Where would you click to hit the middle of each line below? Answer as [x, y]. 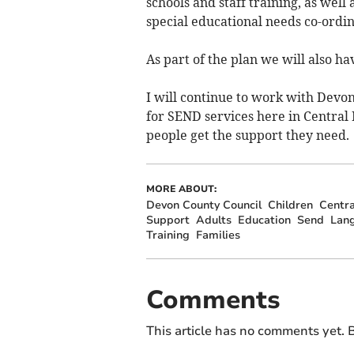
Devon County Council [203, 205]
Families [218, 235]
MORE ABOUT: [181, 189]
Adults [213, 220]
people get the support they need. [247, 136]
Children [290, 205]
